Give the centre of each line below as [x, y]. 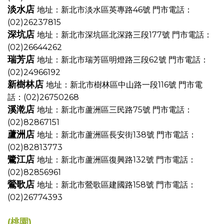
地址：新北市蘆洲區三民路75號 [95, 110]
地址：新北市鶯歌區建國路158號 [96, 185]
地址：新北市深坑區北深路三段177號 [104, 35]
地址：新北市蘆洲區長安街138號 [97, 135]
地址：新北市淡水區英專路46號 [95, 10]
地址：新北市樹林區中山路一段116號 [112, 85]
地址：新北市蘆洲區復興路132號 [96, 160]
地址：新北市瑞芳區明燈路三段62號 [103, 60]
